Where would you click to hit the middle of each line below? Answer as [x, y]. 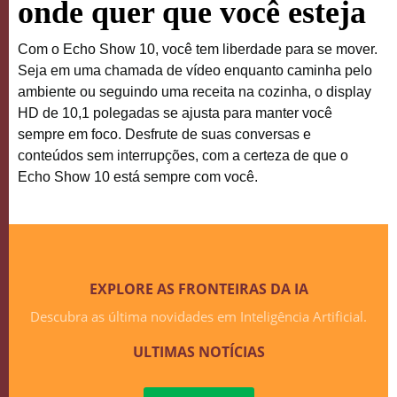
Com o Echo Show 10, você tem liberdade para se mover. [198, 49]
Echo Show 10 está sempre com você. [138, 177]
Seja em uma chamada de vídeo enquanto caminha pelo [195, 70]
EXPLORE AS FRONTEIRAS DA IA [198, 289]
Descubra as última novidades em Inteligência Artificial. [198, 316]
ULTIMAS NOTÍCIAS [198, 352]
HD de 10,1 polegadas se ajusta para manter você [175, 113]
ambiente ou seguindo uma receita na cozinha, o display [195, 92]
